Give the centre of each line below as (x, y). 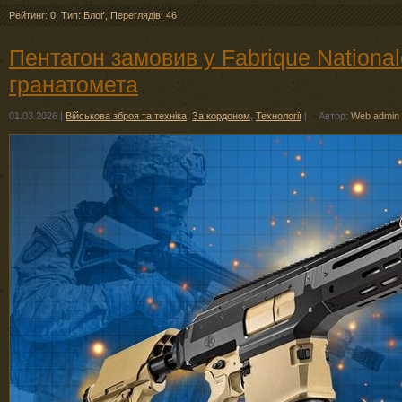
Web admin (375, 116)
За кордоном (221, 116)
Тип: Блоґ (83, 15)
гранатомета (74, 84)
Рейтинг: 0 (32, 15)
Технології (279, 116)
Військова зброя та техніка (126, 116)
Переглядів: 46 (144, 15)
